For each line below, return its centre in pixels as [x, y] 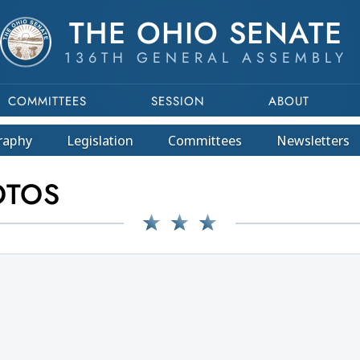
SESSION [178, 101]
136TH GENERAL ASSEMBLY [206, 58]
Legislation [100, 140]
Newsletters [313, 140]
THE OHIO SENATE [206, 33]
